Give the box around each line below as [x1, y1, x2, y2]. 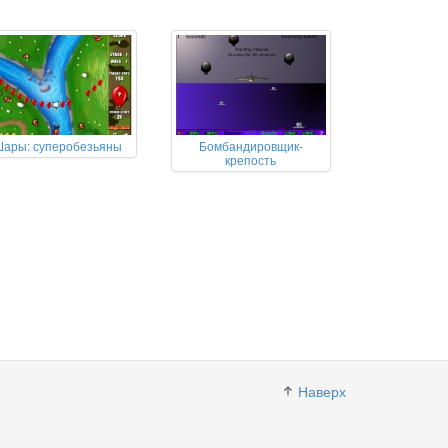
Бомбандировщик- [198, 137, 303, 154]
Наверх [298, 381, 346, 401]
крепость [225, 151, 277, 168]
